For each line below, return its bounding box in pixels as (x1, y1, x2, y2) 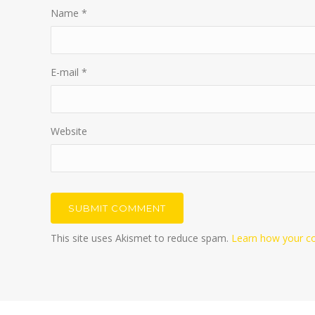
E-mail (51, 65, 82, 79)
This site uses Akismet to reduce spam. (51, 231, 231, 245)
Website (51, 124, 87, 138)
